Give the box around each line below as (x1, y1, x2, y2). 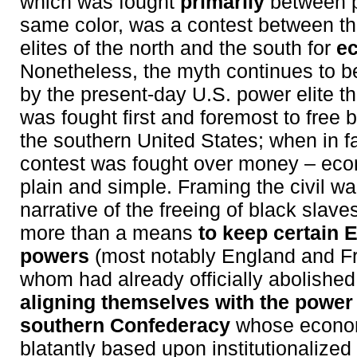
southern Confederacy (20, 315, 230, 337)
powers (20, 245, 89, 268)
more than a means (20, 222, 198, 245)
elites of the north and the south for (20, 37, 336, 60)
